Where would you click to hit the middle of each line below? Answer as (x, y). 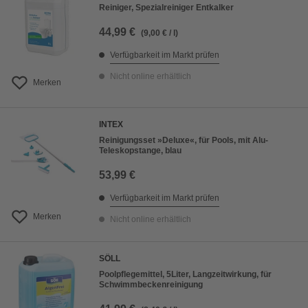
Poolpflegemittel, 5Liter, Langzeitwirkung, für (185, 275)
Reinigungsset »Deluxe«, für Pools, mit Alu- (184, 141)
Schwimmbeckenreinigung (151, 285)
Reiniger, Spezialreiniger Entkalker (166, 8)
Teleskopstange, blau (140, 151)
